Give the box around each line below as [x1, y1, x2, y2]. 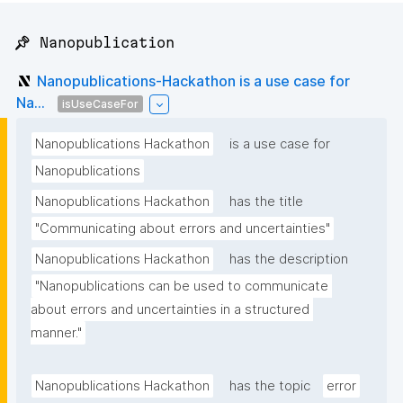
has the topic [229, 378, 310, 395]
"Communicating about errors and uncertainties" [35, 220, 330, 237]
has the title [229, 193, 303, 210]
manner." [31, 325, 82, 342]
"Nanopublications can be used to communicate [35, 278, 328, 295]
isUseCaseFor [62, 96, 139, 111]
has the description [229, 251, 348, 268]
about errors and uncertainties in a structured [31, 301, 309, 318]
